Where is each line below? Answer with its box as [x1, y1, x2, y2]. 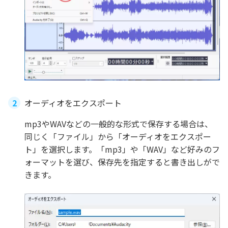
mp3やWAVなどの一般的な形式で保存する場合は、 [24, 117, 213, 130]
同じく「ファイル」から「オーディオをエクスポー [24, 130, 211, 142]
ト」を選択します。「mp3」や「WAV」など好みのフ [24, 142, 220, 155]
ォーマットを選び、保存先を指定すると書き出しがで [24, 155, 220, 168]
